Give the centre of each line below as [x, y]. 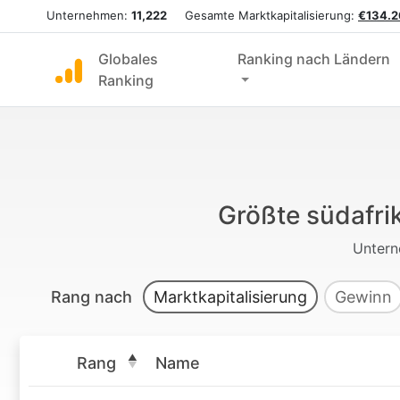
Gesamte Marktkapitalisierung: [262, 15]
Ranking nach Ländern [313, 59]
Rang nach [94, 297]
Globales [128, 59]
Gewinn [363, 297]
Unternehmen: [89, 15]
